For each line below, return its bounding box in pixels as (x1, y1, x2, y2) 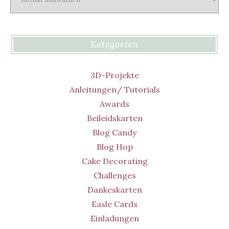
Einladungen (90, 213, 139, 224)
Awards (100, 99, 129, 109)
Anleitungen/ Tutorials (69, 84, 160, 95)
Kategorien (90, 38, 139, 50)
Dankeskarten (87, 185, 142, 195)
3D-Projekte (90, 70, 139, 81)
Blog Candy (93, 127, 136, 138)
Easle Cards (91, 199, 138, 210)
